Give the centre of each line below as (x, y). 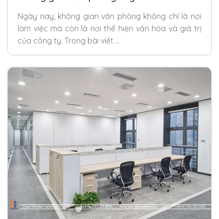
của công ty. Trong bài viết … (69, 40)
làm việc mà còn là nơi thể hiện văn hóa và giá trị (109, 28)
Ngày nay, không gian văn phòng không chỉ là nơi (109, 16)
